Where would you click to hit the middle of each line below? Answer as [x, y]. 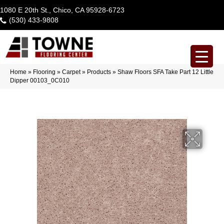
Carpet [71, 72]
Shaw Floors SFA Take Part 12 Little [165, 72]
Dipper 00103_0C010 [40, 80]
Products [99, 72]
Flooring [44, 72]
